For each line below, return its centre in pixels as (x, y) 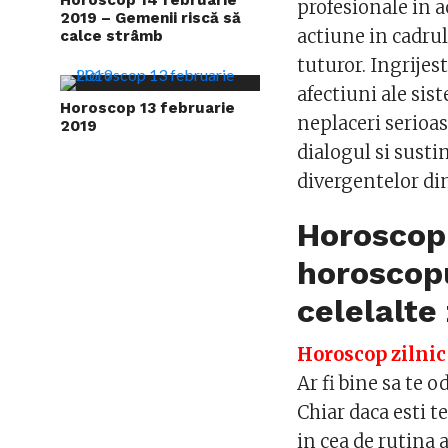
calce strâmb (111, 35)
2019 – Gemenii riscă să (150, 17)
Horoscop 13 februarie (147, 107)
